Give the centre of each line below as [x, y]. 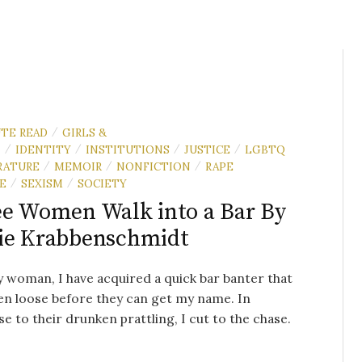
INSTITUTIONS [128, 149]
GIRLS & [84, 132]
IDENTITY [43, 149]
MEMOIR [78, 166]
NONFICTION [154, 166]
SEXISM [42, 183]
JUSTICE [207, 149]
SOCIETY [102, 183]
